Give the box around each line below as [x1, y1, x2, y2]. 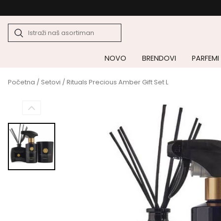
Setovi [41, 77, 61, 87]
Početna [8, 77, 35, 87]
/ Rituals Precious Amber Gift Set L [61, 77, 168, 87]
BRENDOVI [142, 53, 176, 63]
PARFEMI [191, 53, 219, 63]
